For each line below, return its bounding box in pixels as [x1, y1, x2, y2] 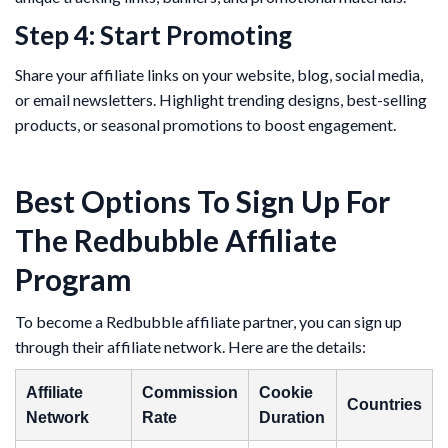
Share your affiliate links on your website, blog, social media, [15, 64, 423, 84]
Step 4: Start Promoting [15, 18, 292, 51]
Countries [347, 395, 422, 413]
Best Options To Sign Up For [15, 182, 390, 219]
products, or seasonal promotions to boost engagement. [15, 114, 396, 134]
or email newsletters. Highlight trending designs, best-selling [15, 89, 427, 109]
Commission [142, 383, 238, 401]
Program [15, 260, 132, 297]
